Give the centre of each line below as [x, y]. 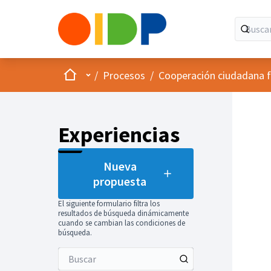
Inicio [74, 74]
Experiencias [119, 135]
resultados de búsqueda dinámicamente [123, 213]
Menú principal [116, 74]
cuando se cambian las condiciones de [122, 223]
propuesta [120, 181]
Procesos [124, 75]
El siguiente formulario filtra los [109, 204]
